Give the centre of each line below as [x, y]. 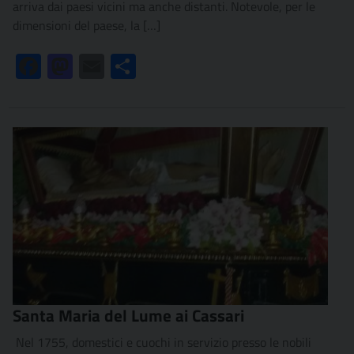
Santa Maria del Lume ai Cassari [128, 315]
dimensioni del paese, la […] [87, 26]
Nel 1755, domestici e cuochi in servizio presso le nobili [162, 342]
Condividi [160, 67]
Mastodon [99, 67]
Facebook [66, 67]
